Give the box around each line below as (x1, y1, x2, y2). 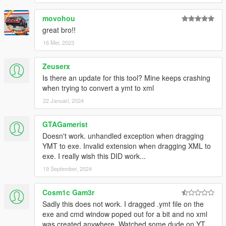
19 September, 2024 (43, 164, 92, 173)
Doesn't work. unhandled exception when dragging (42, 130, 204, 141)
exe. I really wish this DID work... (42, 150, 146, 161)
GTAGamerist (42, 119, 88, 129)
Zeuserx (42, 61, 70, 71)
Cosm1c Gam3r (42, 187, 94, 197)
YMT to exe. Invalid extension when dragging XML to (42, 140, 211, 151)
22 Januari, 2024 (43, 96, 84, 104)
